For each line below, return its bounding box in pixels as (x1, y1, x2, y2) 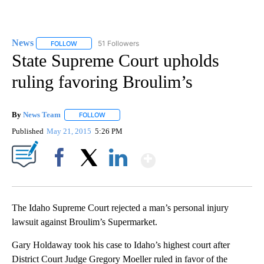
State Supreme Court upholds (12, 50, 219, 70)
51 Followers (98, 38, 139, 48)
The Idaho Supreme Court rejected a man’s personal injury (12, 202, 229, 213)
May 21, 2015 (47, 126, 94, 136)
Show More (154, 144, 248, 166)
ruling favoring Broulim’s (12, 71, 193, 91)
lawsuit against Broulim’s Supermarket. (12, 216, 157, 227)
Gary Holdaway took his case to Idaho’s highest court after (12, 239, 230, 250)
